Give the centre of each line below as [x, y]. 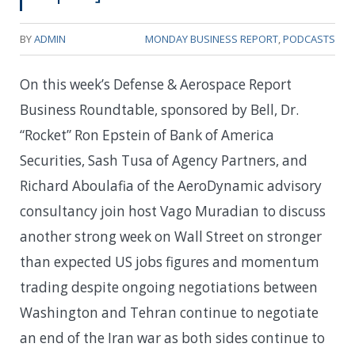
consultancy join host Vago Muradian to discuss [173, 212]
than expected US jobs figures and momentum [170, 262]
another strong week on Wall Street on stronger [171, 237]
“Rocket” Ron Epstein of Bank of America [147, 136]
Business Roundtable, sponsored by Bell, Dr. [159, 110]
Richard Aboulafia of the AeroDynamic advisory [171, 186]
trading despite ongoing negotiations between [169, 288]
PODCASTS [309, 39]
